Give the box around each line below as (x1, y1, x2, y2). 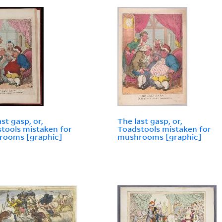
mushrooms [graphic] (117, 132, 202, 142)
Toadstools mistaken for (117, 124, 212, 134)
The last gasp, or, (117, 116, 183, 126)
